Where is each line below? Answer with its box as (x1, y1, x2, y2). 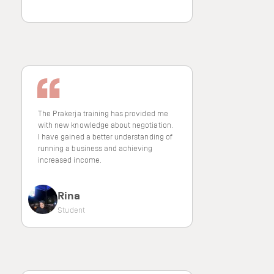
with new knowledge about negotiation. (38, 120, 173, 130)
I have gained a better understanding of (38, 131, 172, 141)
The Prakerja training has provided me (38, 108, 168, 118)
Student (57, 205, 86, 215)
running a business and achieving (38, 143, 153, 153)
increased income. (38, 155, 102, 165)
